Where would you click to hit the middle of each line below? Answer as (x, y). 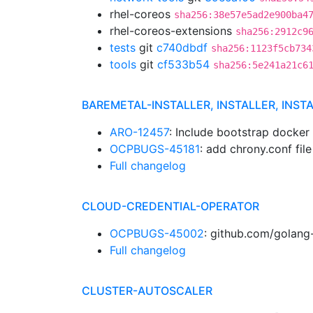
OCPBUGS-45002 (157, 233)
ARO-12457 (139, 132)
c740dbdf (182, 48)
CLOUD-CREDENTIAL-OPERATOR (170, 206)
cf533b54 (183, 64)
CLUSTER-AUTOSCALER (147, 291)
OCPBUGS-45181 (155, 149)
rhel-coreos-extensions (173, 31)
